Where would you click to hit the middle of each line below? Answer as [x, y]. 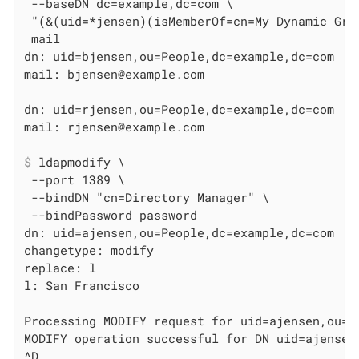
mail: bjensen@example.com [115, 73]
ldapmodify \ [79, 161]
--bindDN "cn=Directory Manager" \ [147, 197]
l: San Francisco [82, 285]
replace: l [61, 267]
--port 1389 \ [75, 179]
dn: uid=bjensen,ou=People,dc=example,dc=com [179, 56]
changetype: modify [89, 250]
